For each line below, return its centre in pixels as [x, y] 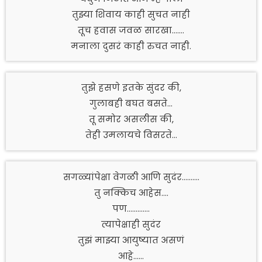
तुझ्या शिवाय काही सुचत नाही [131, 14]
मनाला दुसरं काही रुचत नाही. [131, 46]
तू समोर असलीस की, [131, 119]
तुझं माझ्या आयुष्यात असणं [131, 240]
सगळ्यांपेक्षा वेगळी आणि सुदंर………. [131, 177]
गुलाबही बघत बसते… [131, 104]
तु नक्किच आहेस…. [131, 193]
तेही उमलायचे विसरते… [131, 135]
